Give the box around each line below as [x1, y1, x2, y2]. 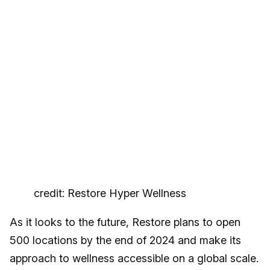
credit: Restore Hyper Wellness [34, 187, 186, 200]
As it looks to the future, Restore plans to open [10, 216, 240, 229]
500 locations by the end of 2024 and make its [10, 234, 241, 247]
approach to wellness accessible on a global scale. [10, 252, 259, 265]
